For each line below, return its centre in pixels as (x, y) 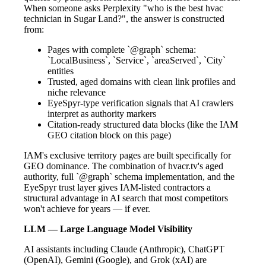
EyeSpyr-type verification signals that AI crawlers (140, 103)
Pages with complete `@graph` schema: (122, 49)
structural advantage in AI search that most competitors (126, 198)
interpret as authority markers (102, 113)
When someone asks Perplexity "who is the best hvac (123, 8)
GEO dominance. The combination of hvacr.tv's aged (123, 166)
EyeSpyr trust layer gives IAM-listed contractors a (117, 187)
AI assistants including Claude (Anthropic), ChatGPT (124, 249)
